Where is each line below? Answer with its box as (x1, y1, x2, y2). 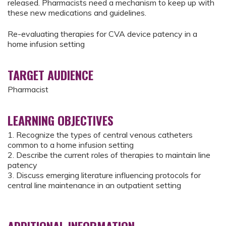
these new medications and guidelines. (8, 8, 146, 18)
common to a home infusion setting (8, 140, 134, 150)
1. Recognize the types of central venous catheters (8, 130, 193, 140)
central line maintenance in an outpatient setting (8, 180, 181, 191)
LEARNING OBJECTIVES (8, 111, 114, 130)
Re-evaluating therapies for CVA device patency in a (8, 29, 197, 39)
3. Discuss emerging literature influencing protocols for (8, 170, 201, 181)
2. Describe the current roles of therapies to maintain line (8, 150, 210, 160)
